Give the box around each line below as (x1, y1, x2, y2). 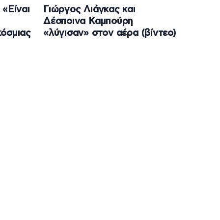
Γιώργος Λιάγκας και (43, 5, 136, 15)
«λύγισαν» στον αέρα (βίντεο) (43, 28, 176, 38)
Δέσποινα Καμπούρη (43, 17, 134, 27)
